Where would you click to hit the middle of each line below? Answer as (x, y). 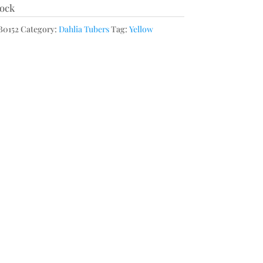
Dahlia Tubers (84, 29)
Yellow (141, 29)
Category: (39, 29)
